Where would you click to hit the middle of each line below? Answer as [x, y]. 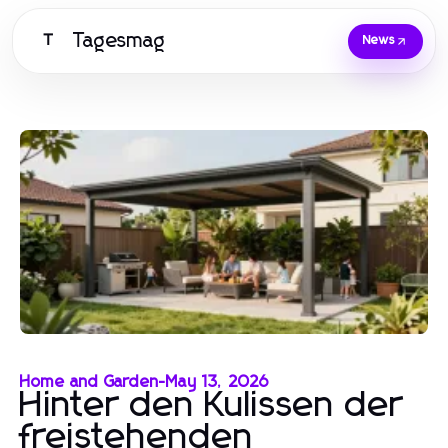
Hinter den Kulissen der [212, 405]
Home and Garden [89, 381]
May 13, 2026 [218, 381]
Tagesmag [119, 40]
